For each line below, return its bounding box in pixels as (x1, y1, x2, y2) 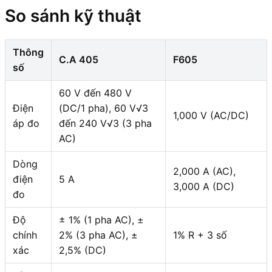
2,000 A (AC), (173, 165, 236, 177)
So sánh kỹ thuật (5, 5, 141, 26)
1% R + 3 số (173, 228, 227, 241)
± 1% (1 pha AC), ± (59, 213, 144, 226)
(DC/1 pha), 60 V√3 (59, 101, 148, 114)
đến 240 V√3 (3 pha (59, 117, 152, 129)
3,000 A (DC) (173, 180, 234, 192)
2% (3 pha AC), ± (59, 228, 138, 241)
